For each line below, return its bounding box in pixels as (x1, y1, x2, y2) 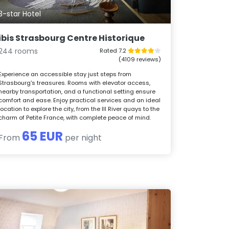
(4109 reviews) (118, 55, 161, 64)
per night (63, 132, 102, 144)
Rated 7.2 (99, 47, 128, 55)
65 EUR (22, 128, 63, 145)
